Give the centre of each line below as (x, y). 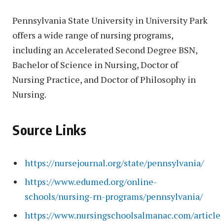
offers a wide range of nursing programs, (93, 35)
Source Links (50, 129)
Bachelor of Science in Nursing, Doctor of (95, 65)
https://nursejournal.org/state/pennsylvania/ (114, 163)
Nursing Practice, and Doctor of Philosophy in (104, 80)
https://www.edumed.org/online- (91, 181)
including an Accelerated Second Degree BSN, (105, 50)
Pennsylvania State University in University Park (110, 20)
